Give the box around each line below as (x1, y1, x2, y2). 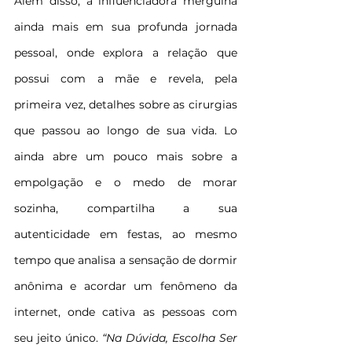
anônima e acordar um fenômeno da (14, 279, 237, 294)
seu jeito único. (14, 331, 98, 346)
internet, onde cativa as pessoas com (14, 305, 237, 320)
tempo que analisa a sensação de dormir (14, 253, 237, 268)
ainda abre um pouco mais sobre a (14, 149, 237, 164)
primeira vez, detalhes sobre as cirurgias (14, 97, 237, 112)
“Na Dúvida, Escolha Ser (98, 331, 237, 346)
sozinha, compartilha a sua (14, 201, 237, 216)
